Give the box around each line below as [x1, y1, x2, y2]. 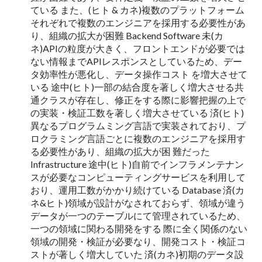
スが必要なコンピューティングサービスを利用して [30, 171, 246, 182]
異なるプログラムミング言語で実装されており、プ [30, 119, 246, 131]
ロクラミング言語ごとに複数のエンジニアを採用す [30, 132, 246, 144]
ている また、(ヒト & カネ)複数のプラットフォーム [30, 4, 244, 15]
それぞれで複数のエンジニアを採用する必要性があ [30, 16, 246, 28]
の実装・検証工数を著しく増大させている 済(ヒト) [30, 106, 244, 118]
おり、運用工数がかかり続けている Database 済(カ [30, 184, 244, 195]
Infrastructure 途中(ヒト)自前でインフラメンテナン [30, 158, 244, 170]
